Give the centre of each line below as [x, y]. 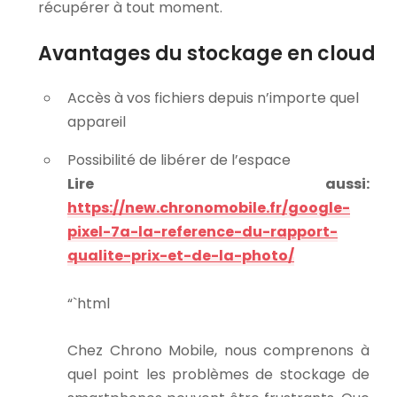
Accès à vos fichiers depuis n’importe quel [213, 98]
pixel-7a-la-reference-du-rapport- [202, 232]
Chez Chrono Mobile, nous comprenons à [218, 351]
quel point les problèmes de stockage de [218, 375]
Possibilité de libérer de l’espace [179, 160]
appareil [97, 122]
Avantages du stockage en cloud [207, 54]
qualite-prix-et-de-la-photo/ [181, 256]
